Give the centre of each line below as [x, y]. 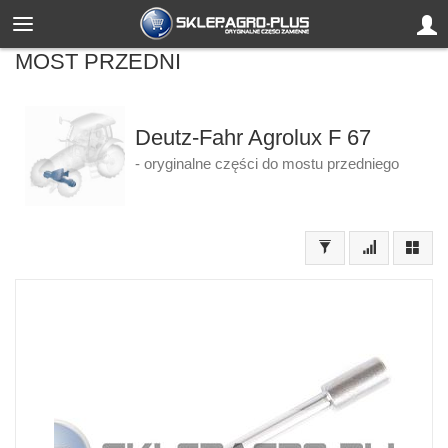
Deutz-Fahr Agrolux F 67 [252, 137]
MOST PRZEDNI [98, 61]
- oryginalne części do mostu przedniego [266, 164]
